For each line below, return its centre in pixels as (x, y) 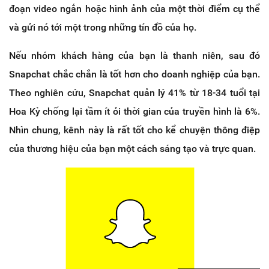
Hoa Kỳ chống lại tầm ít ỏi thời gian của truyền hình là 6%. (134, 112)
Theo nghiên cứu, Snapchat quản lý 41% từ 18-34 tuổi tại (134, 93)
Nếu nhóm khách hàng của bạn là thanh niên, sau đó (134, 56)
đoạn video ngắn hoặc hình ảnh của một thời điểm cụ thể (134, 9)
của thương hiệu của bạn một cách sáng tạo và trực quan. (132, 149)
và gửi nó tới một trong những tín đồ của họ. (103, 28)
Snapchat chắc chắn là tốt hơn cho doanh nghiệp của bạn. (134, 74)
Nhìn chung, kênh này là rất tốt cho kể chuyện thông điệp (134, 130)
